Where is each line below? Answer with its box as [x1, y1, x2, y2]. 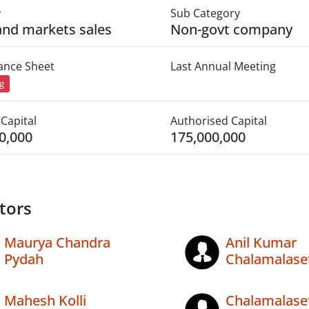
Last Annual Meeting [170, 59, 276, 74]
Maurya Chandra [4, 233, 110, 252]
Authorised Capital [170, 113, 267, 129]
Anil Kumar [225, 233, 297, 252]
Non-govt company [170, 20, 292, 39]
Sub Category [170, 6, 240, 21]
